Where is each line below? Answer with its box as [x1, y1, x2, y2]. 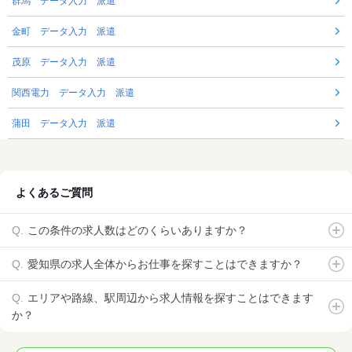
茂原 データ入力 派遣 [12, 57, 115, 68]
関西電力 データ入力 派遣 [12, 87, 134, 99]
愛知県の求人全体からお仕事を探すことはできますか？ [27, 258, 302, 271]
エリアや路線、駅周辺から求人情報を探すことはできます [27, 291, 313, 305]
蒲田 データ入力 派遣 [12, 118, 115, 130]
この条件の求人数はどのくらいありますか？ [27, 224, 247, 237]
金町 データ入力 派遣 [12, 26, 115, 38]
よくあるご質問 [16, 186, 93, 200]
